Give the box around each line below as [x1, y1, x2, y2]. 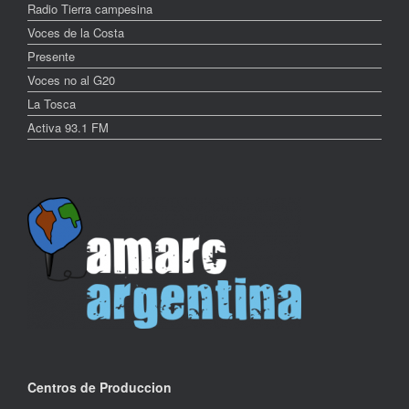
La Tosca [27, 95, 76, 113]
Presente [27, 47, 75, 66]
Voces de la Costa [27, 24, 124, 42]
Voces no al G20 [27, 71, 115, 89]
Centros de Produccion [27, 378, 172, 397]
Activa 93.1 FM [27, 119, 109, 137]
